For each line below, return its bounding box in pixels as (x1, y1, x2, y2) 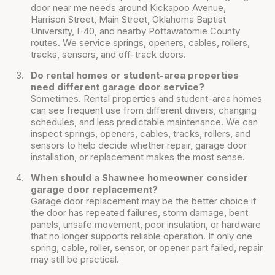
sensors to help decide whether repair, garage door (31, 139, 247, 152)
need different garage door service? (31, 81, 204, 93)
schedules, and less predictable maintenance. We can (31, 116, 258, 128)
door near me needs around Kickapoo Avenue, (31, 2, 226, 14)
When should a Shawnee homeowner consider (31, 172, 248, 184)
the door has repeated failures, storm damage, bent (31, 207, 248, 219)
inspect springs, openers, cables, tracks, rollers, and (31, 128, 250, 140)
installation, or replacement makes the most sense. (31, 151, 245, 163)
